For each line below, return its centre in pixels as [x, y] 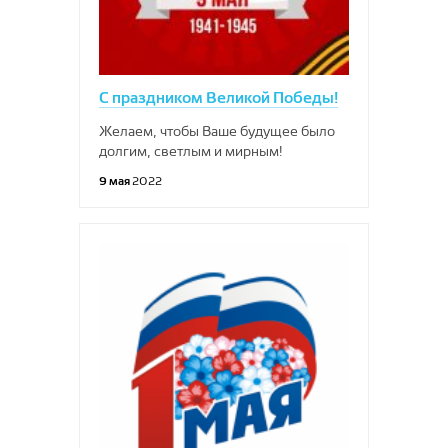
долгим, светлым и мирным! [191, 151]
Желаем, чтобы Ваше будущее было [217, 131]
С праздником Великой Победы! [218, 97]
